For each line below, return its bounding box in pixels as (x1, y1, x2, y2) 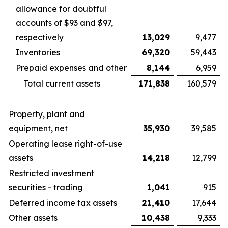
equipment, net (9, 123, 68, 133)
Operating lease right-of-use (9, 138, 122, 149)
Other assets (9, 213, 58, 223)
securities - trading (9, 182, 83, 192)
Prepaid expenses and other (16, 63, 127, 73)
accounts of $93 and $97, (16, 18, 113, 28)
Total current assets (23, 78, 100, 89)
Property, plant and (9, 109, 85, 119)
